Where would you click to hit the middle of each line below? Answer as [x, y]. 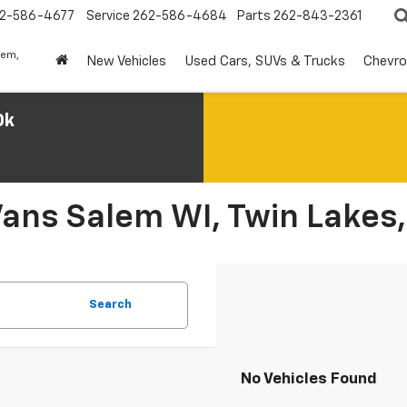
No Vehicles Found [309, 379]
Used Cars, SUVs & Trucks [265, 62]
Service [108, 17]
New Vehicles [126, 62]
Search [110, 305]
